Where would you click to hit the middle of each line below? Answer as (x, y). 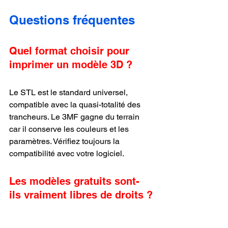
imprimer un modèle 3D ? (71, 65)
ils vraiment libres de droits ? (81, 195)
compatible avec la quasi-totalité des (76, 105)
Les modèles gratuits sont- (74, 181)
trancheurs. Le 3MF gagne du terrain (75, 117)
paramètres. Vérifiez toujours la (65, 141)
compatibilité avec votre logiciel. (67, 153)
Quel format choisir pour (71, 51)
